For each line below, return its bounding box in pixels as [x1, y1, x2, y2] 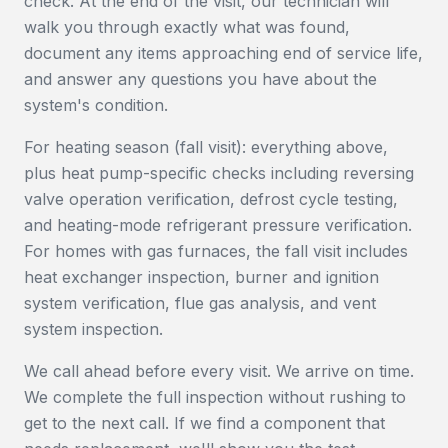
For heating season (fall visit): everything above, [24, 137, 388, 157]
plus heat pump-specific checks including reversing [24, 163, 414, 183]
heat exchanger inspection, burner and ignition [24, 267, 379, 287]
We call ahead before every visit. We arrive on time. [24, 361, 414, 381]
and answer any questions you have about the [24, 69, 377, 89]
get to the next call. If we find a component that [24, 413, 385, 433]
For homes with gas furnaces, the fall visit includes [24, 241, 408, 261]
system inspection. [24, 319, 163, 339]
